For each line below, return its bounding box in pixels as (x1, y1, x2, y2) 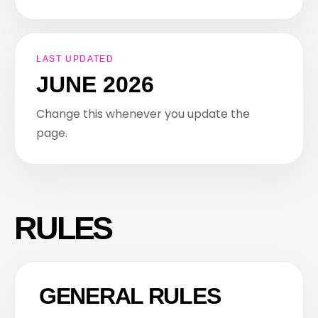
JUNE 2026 (36, 72, 154, 97)
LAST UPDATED (36, 55, 114, 63)
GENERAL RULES (39, 283, 221, 309)
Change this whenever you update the (36, 106, 250, 122)
